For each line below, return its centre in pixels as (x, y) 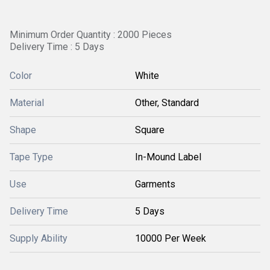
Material (27, 103)
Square (150, 130)
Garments (155, 184)
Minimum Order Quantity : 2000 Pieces (91, 35)
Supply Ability (39, 238)
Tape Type (31, 157)
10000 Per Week (171, 238)
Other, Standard (167, 103)
